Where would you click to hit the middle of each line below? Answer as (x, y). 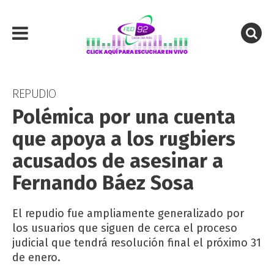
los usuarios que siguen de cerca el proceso (125, 228)
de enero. (36, 257)
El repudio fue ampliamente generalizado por (128, 213)
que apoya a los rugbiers (124, 139)
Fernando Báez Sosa (103, 183)
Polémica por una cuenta (124, 117)
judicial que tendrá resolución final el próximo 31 (137, 243)
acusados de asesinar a (118, 161)
